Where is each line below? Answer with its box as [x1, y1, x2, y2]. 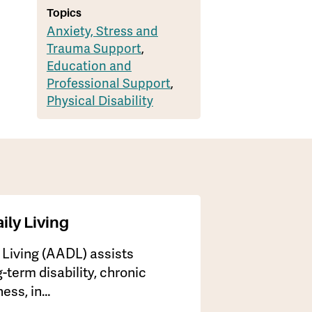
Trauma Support [46, 40, 141, 57]
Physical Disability [46, 93, 153, 109]
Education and [46, 58, 132, 75]
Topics [46, 7, 81, 20]
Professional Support [46, 75, 171, 92]
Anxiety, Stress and [46, 23, 158, 40]
